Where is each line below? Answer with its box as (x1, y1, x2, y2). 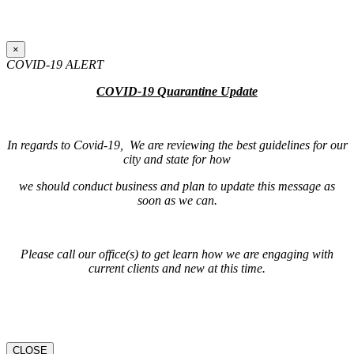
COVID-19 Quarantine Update (96, 84, 258, 98)
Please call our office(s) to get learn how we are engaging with (21, 247, 333, 261)
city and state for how (123, 152, 231, 166)
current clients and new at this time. (88, 261, 265, 275)
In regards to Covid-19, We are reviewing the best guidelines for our (6, 137, 348, 152)
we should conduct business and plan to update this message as (19, 179, 335, 193)
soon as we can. (137, 193, 217, 207)
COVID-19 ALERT (6, 57, 104, 71)
